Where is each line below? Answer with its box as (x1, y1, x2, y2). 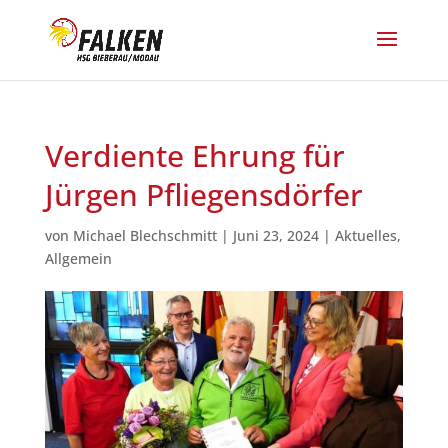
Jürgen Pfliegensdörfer (44, 174, 363, 215)
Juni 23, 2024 (232, 226, 319, 245)
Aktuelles (334, 226, 397, 245)
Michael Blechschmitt (72, 226, 217, 245)
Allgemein (44, 249, 112, 268)
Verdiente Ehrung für (44, 135, 345, 176)
